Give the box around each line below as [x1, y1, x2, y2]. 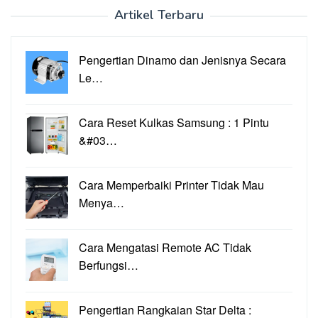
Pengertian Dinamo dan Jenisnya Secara [79, 51, 286, 68]
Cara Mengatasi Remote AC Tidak [79, 238, 251, 256]
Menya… [79, 194, 124, 211]
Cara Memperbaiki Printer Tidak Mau [79, 176, 264, 193]
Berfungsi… [79, 256, 138, 273]
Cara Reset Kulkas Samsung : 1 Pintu [79, 114, 269, 131]
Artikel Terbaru [114, 6, 204, 23]
